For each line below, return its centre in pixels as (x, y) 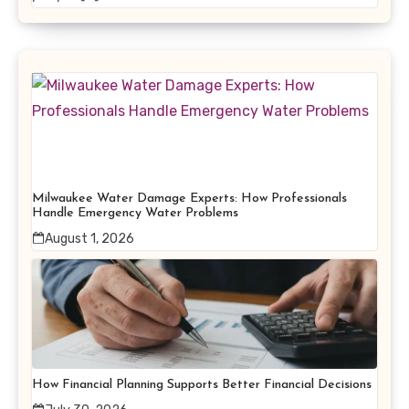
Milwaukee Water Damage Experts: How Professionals (189, 198)
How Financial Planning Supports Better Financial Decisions (202, 384)
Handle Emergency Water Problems (135, 213)
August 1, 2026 (89, 238)
